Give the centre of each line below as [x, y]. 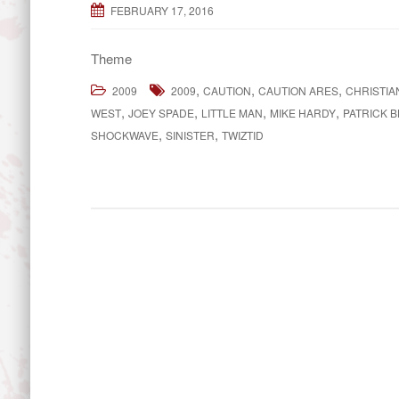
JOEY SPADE [161, 113]
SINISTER [190, 135]
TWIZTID [243, 135]
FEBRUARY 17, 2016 [162, 10]
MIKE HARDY [303, 113]
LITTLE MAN [232, 113]
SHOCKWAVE [125, 135]
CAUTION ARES [298, 90]
